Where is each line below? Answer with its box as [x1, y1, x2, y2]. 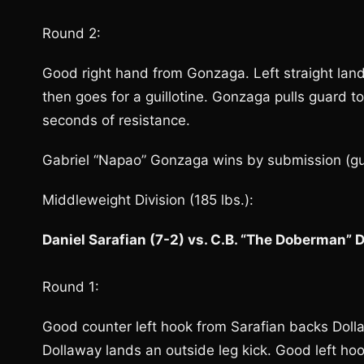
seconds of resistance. [42, 112, 190, 128]
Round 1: [42, 279, 99, 295]
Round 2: [42, 25, 101, 41]
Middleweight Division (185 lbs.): [42, 192, 253, 208]
